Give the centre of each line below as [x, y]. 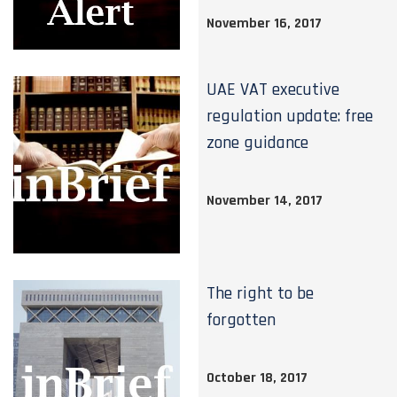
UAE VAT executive [273, 90]
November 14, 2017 [265, 201]
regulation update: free [290, 116]
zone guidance [258, 143]
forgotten [241, 320]
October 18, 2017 [257, 378]
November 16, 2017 [265, 23]
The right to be [261, 293]
